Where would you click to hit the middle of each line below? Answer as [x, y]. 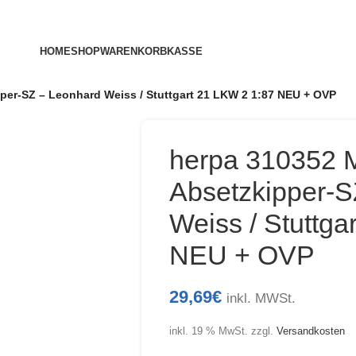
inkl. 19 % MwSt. [208, 331]
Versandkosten [310, 331]
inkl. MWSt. [261, 298]
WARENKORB [134, 51]
